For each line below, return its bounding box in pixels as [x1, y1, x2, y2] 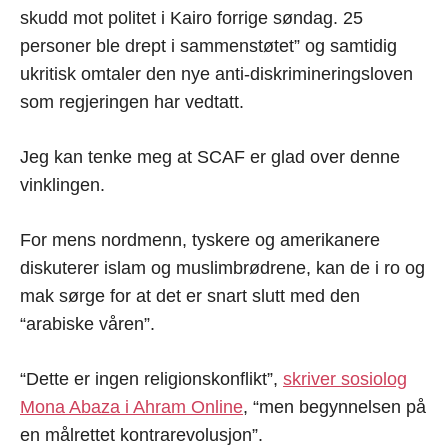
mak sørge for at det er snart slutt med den [20, 285, 360, 306]
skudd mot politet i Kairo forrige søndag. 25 [20, 7, 363, 28]
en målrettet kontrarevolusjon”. [20, 424, 263, 445]
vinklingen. [20, 174, 105, 195]
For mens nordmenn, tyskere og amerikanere [20, 229, 380, 250]
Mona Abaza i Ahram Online [20, 396, 243, 417]
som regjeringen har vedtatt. [20, 91, 244, 112]
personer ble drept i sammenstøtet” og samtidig [20, 35, 397, 56]
